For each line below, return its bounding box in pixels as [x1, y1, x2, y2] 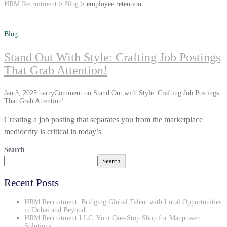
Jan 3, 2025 [4, 89, 37, 97]
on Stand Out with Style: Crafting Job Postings [82, 89, 219, 97]
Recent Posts [4, 176, 59, 189]
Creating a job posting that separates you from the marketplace [4, 115, 203, 124]
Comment [54, 89, 82, 97]
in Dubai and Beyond [24, 206, 85, 214]
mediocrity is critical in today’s [4, 127, 101, 136]
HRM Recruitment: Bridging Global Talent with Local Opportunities [24, 198, 221, 206]
